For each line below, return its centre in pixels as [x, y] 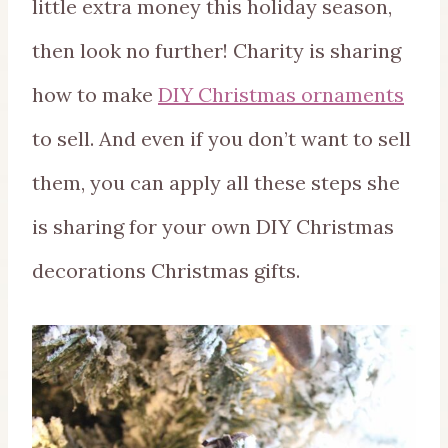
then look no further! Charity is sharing [216, 50]
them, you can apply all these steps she [216, 182]
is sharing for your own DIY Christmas [213, 226]
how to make [95, 94]
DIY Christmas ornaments [281, 94]
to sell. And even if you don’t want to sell [221, 138]
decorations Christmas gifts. [166, 270]
